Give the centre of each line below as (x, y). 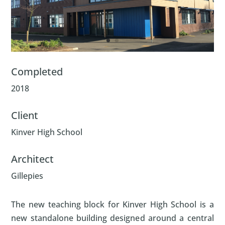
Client (25, 115)
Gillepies (27, 176)
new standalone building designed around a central (113, 218)
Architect (33, 159)
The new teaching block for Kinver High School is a (113, 204)
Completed (37, 71)
